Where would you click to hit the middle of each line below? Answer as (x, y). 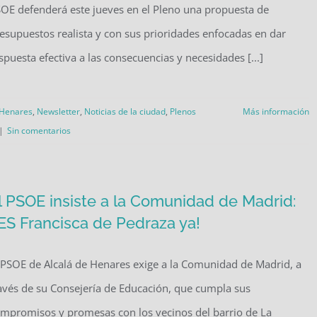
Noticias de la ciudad (125, 111)
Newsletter (58, 111)
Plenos (183, 111)
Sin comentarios (39, 131)
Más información (276, 111)
